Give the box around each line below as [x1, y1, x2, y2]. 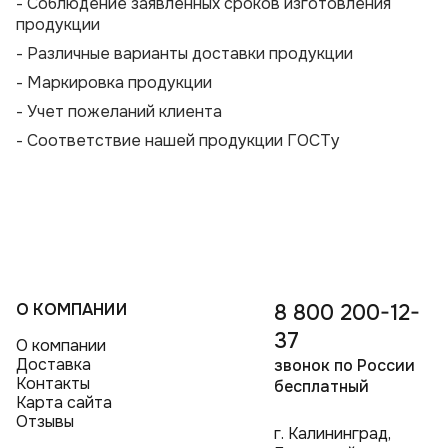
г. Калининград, [274, 423, 392, 445]
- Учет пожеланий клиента [16, 101, 223, 123]
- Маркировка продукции [16, 72, 213, 94]
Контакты [16, 373, 91, 395]
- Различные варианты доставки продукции [16, 43, 354, 65]
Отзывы [16, 411, 75, 433]
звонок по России [274, 355, 416, 377]
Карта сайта [16, 392, 113, 414]
